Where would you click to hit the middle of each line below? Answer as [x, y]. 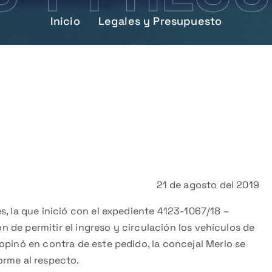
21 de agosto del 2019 [208, 185]
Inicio [65, 21]
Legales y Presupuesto [160, 21]
